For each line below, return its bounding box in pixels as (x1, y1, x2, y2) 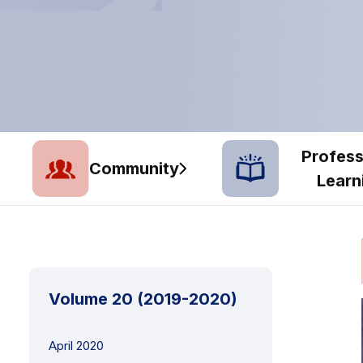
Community (88, 158, 179, 178)
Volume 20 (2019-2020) (49, 288, 237, 309)
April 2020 (49, 337, 104, 353)
